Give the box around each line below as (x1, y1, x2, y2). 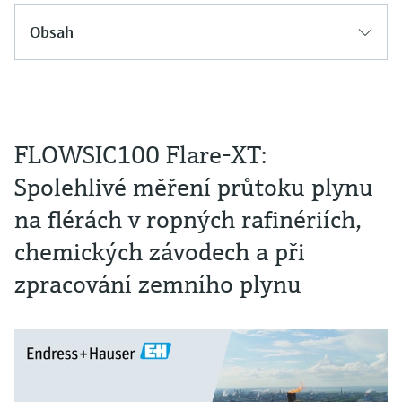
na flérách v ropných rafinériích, (14, 204, 362, 235)
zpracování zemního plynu (14, 268, 301, 300)
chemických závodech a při (14, 236, 305, 267)
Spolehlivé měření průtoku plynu (14, 171, 373, 203)
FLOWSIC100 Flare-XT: (14, 139, 267, 170)
